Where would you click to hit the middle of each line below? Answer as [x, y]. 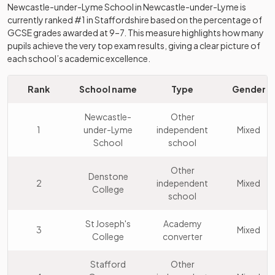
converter [182, 236]
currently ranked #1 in [51, 20]
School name [108, 89]
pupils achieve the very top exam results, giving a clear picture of [134, 45]
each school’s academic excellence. [79, 58]
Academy [182, 223]
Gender [249, 89]
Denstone [108, 176]
